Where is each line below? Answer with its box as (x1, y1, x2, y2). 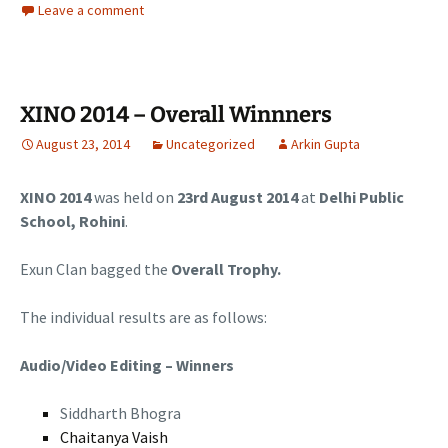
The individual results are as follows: (20, 307, 267, 328)
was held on (91, 187, 177, 208)
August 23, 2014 (36, 135, 130, 154)
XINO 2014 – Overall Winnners (20, 101, 332, 129)
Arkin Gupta (291, 135, 360, 154)
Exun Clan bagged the (20, 259, 171, 280)
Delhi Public (319, 187, 404, 208)
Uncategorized (166, 135, 255, 154)
